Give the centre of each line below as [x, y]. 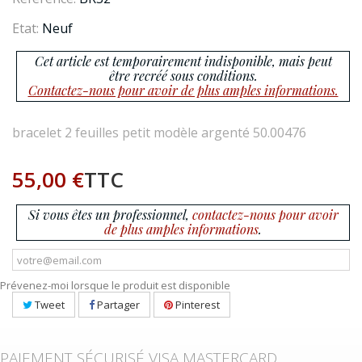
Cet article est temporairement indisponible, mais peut [183, 61]
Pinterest [196, 305]
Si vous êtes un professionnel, [110, 215]
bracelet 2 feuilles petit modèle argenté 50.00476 [159, 133]
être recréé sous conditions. [183, 76]
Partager [117, 305]
